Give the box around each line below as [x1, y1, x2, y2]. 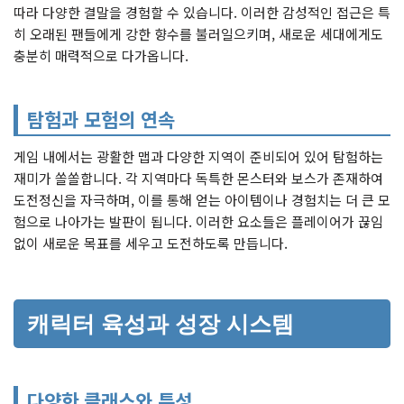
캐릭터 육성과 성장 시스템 [27, 310, 294, 336]
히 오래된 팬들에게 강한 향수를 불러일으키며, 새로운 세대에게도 [14, 24, 383, 44]
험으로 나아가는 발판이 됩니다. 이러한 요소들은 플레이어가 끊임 [14, 211, 383, 231]
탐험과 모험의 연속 [27, 106, 175, 133]
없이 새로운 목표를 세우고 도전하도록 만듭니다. [14, 233, 288, 252]
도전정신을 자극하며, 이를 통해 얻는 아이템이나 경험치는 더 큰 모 [14, 189, 390, 209]
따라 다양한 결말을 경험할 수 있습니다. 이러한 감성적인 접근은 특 [14, 3, 390, 23]
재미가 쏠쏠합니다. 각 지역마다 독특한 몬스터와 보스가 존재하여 [14, 168, 383, 188]
